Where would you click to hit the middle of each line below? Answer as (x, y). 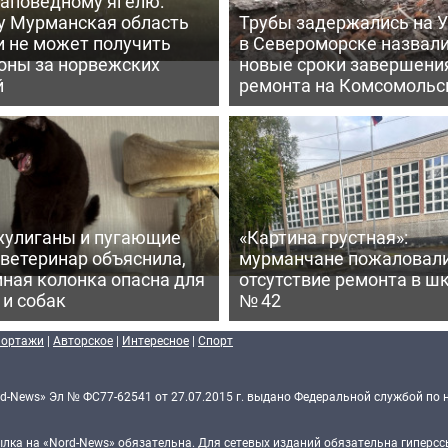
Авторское (83, 339)
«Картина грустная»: (323, 236)
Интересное (155, 339)
